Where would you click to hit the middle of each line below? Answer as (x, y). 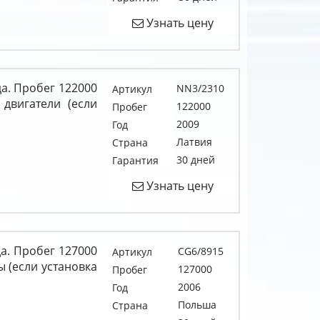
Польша (197, 304)
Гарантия (135, 160)
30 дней (195, 159)
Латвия (194, 141)
